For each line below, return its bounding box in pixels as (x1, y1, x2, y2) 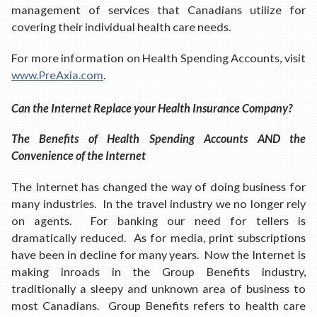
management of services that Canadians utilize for (11, 3, 306, 17)
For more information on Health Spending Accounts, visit (11, 50, 306, 64)
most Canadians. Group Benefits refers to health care (11, 298, 306, 312)
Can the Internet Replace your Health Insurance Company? (11, 100, 292, 115)
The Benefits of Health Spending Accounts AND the (11, 132, 306, 146)
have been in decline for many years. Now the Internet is (11, 247, 306, 261)
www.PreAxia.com (11, 67, 103, 81)
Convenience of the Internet (11, 149, 146, 163)
